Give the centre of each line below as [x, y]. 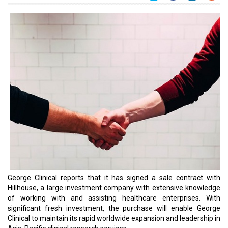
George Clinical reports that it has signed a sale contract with [114, 178]
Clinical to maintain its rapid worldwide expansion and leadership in [114, 218]
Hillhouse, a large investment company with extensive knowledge [114, 188]
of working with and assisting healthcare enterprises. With [114, 198]
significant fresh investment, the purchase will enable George [114, 208]
